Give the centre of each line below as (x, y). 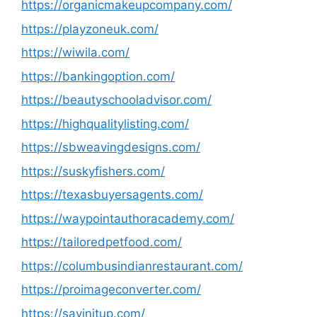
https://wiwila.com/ (75, 52)
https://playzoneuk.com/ (90, 29)
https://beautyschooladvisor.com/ (116, 100)
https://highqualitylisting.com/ (105, 123)
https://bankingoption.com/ (98, 76)
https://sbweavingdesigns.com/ (111, 147)
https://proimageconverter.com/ (111, 289)
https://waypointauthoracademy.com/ (128, 218)
